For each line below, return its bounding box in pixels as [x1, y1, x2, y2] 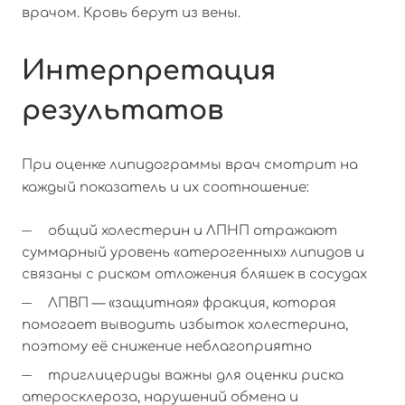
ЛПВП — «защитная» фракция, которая [44, 296, 336, 312]
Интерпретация [22, 56, 276, 87]
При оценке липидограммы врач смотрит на [22, 157, 358, 174]
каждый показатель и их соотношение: [22, 180, 309, 196]
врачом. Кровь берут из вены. [22, 5, 240, 22]
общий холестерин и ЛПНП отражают [44, 223, 337, 240]
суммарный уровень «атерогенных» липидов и [22, 245, 364, 261]
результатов [22, 96, 223, 127]
